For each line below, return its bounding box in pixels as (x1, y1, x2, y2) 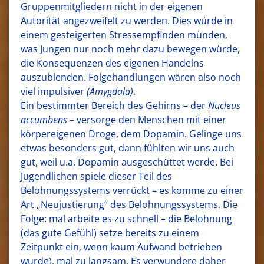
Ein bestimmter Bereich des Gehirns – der (21, 98, 208, 112)
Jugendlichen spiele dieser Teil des (21, 169, 172, 183)
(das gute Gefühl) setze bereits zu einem (21, 226, 199, 239)
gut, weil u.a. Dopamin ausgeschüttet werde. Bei (21, 155, 233, 169)
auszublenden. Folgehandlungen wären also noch (21, 70, 241, 84)
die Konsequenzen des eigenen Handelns (21, 56, 204, 70)
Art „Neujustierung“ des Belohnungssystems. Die (21, 197, 237, 211)
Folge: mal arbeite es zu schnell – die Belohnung (21, 212, 232, 225)
